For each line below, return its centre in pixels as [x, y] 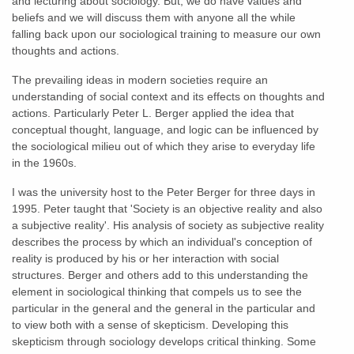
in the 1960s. [44, 162]
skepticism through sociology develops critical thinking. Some [164, 341]
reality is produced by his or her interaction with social [145, 258]
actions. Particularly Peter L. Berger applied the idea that [153, 113]
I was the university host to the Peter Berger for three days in [164, 192]
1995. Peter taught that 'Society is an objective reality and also [167, 208]
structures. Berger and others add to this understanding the [160, 275]
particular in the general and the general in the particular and [164, 308]
